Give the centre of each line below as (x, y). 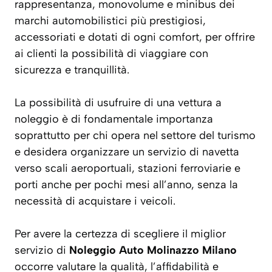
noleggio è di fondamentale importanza (114, 119)
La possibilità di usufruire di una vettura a (118, 103)
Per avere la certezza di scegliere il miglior (120, 234)
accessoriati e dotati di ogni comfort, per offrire (135, 37)
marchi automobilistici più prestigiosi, (110, 21)
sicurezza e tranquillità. (72, 70)
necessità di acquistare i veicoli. (95, 201)
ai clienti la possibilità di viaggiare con (111, 54)
